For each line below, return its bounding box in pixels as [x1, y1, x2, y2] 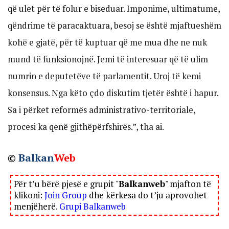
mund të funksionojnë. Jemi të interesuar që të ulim [8, 53, 208, 65]
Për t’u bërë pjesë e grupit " [14, 178, 119, 190]
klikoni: [14, 189, 44, 201]
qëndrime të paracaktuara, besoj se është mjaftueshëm [8, 19, 221, 31]
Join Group [44, 189, 87, 201]
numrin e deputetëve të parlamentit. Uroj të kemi [8, 70, 201, 82]
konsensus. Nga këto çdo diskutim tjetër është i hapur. [8, 86, 218, 99]
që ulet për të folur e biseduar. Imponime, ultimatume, [8, 2, 220, 14]
